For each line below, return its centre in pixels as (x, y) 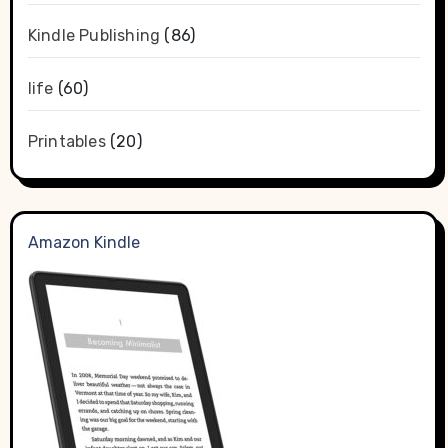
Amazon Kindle (83, 242)
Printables (66, 141)
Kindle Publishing (94, 35)
